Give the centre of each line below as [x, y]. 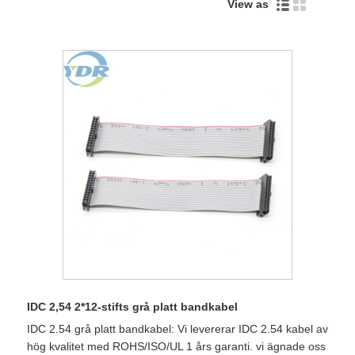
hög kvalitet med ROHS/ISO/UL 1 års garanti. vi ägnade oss [176, 346]
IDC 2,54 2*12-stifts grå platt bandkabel [132, 306]
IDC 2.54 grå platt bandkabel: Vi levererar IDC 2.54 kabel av [177, 328]
